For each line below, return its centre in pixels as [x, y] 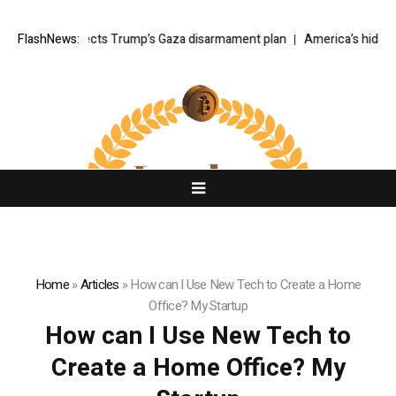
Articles [99, 285]
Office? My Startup [198, 306]
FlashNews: [49, 40]
